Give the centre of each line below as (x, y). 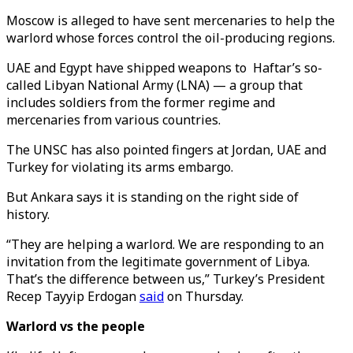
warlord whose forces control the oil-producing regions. (172, 38)
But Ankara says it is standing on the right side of (152, 197)
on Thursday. (205, 296)
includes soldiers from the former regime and (141, 102)
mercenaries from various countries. (113, 120)
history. (30, 214)
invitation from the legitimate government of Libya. (158, 262)
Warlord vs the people (77, 326)
